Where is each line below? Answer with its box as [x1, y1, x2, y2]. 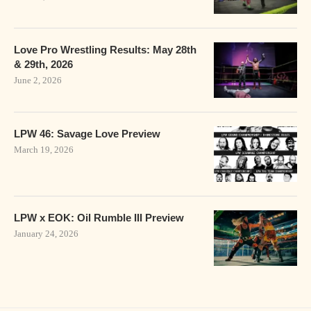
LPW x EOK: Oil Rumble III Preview [14, 212, 184, 224]
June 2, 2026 [14, 75, 62, 86]
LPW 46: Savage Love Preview [14, 128, 160, 140]
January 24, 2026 [14, 228, 78, 239]
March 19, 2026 [14, 144, 74, 155]
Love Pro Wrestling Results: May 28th [14, 44, 196, 56]
